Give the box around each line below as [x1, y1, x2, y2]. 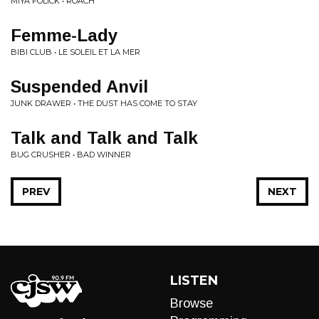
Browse [170, 296, 213, 310]
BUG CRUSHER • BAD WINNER [11, 150, 131, 159]
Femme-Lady [11, 26, 117, 45]
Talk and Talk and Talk [11, 128, 198, 147]
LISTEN [170, 273, 218, 288]
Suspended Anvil [11, 77, 148, 96]
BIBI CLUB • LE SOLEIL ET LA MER [11, 47, 140, 57]
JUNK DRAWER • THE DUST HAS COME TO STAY [11, 98, 197, 108]
